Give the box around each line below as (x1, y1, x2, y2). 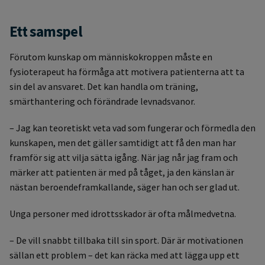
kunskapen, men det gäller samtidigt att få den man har (9, 136, 236, 148)
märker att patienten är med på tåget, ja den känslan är (9, 166, 234, 178)
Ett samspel (9, 22, 83, 41)
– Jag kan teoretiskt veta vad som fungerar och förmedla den (9, 121, 256, 134)
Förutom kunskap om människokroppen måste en (9, 50, 212, 63)
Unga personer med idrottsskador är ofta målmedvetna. (9, 207, 236, 219)
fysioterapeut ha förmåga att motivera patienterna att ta (9, 65, 244, 77)
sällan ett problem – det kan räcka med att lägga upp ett (9, 248, 240, 261)
